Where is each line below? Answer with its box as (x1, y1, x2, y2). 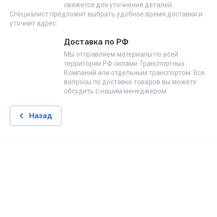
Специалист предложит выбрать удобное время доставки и (10, 10, 202, 18)
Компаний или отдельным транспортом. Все (64, 69, 205, 77)
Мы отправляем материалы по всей (64, 50, 178, 58)
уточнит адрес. (10, 19, 58, 27)
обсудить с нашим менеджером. (64, 87, 168, 95)
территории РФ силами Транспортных (64, 60, 185, 67)
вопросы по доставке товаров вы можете (64, 78, 197, 86)
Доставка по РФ (64, 37, 128, 46)
